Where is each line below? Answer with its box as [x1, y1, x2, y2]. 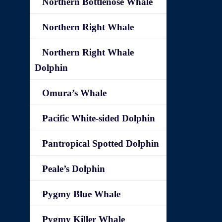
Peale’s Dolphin [42, 164, 106, 174]
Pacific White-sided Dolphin [42, 113, 156, 123]
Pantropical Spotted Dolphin [42, 138, 160, 149]
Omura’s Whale [42, 88, 107, 98]
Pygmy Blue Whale [42, 189, 121, 199]
